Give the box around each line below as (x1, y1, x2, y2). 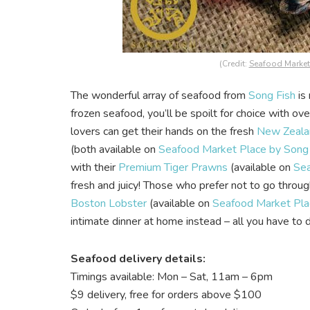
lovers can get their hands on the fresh (71, 124, 257, 140)
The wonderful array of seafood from (71, 88, 248, 104)
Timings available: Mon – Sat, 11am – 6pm (71, 269, 273, 285)
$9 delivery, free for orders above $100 (71, 287, 262, 303)
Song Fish (248, 88, 295, 104)
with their (71, 160, 118, 176)
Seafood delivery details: (71, 251, 206, 267)
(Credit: (219, 58, 249, 70)
